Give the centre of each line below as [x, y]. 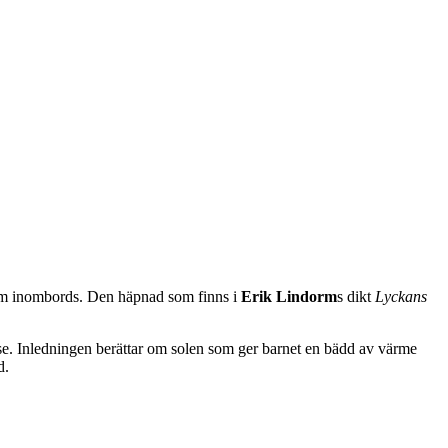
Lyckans [401, 296]
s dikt [356, 296]
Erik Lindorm [289, 296]
